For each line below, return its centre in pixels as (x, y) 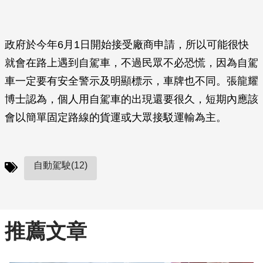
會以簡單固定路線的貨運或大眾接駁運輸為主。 (116, 117)
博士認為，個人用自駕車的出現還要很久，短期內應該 (131, 99)
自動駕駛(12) (60, 165)
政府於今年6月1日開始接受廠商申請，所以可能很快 (127, 45)
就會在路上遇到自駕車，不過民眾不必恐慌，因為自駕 (131, 63)
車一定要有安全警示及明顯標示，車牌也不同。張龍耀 (131, 81)
